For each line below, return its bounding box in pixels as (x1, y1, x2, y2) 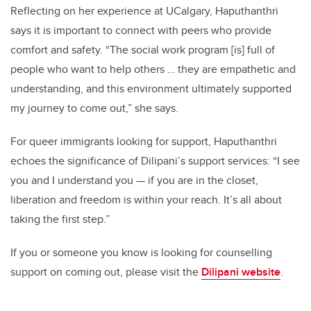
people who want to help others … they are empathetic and (10, 61, 296, 78)
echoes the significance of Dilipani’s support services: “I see (10, 153, 300, 169)
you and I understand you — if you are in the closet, (10, 172, 258, 189)
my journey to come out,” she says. (10, 100, 178, 117)
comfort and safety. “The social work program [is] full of (10, 42, 275, 58)
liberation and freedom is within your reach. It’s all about (10, 192, 282, 208)
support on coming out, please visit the (10, 264, 201, 280)
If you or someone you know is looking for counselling (10, 244, 272, 261)
